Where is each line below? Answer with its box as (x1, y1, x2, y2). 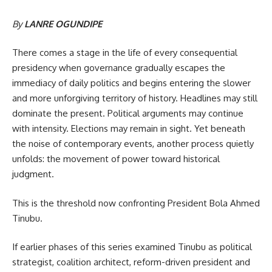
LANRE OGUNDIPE (22, 18, 102, 30)
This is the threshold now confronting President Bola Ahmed (12, 197, 260, 209)
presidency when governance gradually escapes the (12, 62, 225, 74)
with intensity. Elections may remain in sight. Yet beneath (12, 123, 245, 135)
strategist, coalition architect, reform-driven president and (12, 256, 250, 268)
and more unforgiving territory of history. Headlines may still (12, 92, 257, 104)
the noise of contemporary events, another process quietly (12, 138, 254, 150)
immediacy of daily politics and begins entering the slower (12, 77, 251, 89)
